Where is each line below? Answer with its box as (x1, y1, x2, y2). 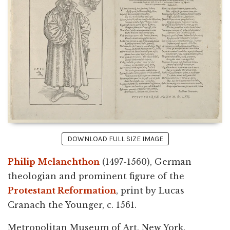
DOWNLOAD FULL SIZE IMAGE (67, 135, 163, 144)
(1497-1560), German (100, 157, 191, 167)
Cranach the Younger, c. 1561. (8, 200, 137, 210)
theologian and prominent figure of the (8, 171, 184, 182)
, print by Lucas (116, 185, 184, 196)
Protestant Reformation (8, 185, 116, 196)
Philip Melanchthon (8, 157, 100, 167)
